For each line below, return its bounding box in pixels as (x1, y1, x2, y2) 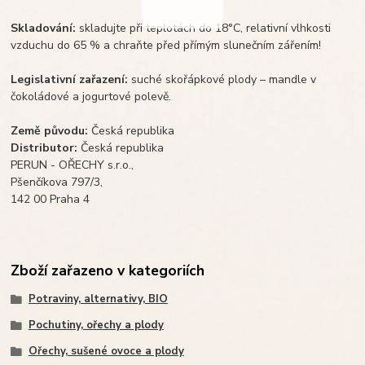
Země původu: (11, 123, 89, 139)
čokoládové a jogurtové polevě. (11, 89, 172, 105)
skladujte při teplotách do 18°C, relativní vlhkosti (76, 20, 332, 37)
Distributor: (11, 140, 81, 156)
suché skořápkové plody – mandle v (128, 72, 317, 88)
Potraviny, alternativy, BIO (28, 292, 168, 307)
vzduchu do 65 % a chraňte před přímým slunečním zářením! (11, 37, 322, 54)
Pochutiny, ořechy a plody (28, 317, 164, 332)
